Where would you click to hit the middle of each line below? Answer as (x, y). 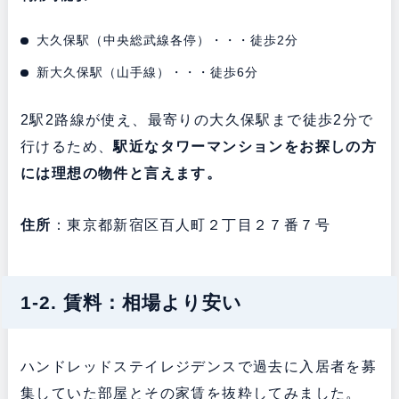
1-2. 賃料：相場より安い (131, 302)
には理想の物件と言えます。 (121, 173)
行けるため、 (67, 146)
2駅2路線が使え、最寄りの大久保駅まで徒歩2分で (197, 119)
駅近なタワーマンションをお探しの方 (245, 146)
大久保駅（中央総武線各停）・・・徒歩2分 (168, 40)
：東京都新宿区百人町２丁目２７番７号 (191, 224)
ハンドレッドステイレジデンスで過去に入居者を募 (199, 366)
